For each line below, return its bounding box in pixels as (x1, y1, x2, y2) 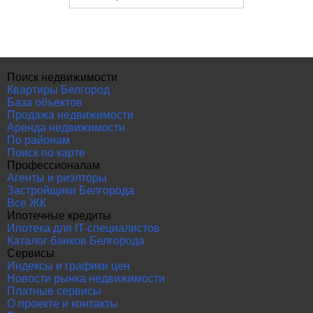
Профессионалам (7, 159, 100, 171)
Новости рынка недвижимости (7, 272, 165, 284)
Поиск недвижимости (7, 71, 117, 83)
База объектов (7, 96, 82, 108)
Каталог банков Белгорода (7, 235, 145, 247)
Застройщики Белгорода (7, 184, 134, 196)
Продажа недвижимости (7, 109, 133, 121)
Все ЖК (7, 197, 46, 209)
